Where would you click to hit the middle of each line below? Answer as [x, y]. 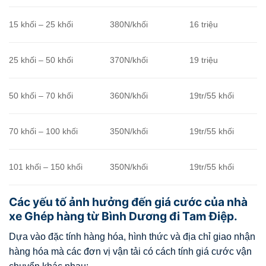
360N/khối [129, 96]
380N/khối [129, 25]
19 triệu [204, 60]
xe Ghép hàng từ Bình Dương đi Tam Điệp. [123, 216]
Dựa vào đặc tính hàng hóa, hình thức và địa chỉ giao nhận [132, 236]
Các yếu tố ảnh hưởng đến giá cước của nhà [128, 202]
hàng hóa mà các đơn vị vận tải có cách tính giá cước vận [130, 251]
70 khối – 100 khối [43, 132]
